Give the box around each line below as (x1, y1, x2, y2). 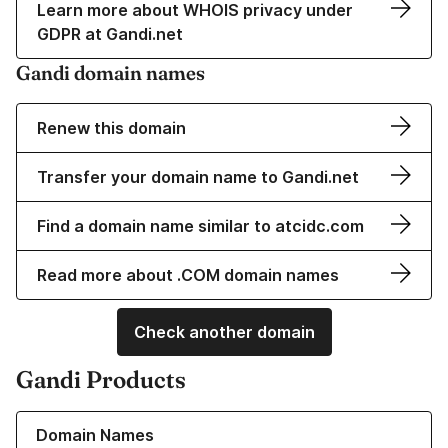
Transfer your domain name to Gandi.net (37, 167, 359, 188)
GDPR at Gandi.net (37, 24, 183, 45)
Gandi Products (16, 365, 186, 395)
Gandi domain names (16, 60, 205, 86)
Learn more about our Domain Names (16, 412, 263, 430)
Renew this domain (37, 118, 186, 139)
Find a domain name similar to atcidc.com (37, 216, 364, 237)
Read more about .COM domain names (37, 265, 339, 286)
